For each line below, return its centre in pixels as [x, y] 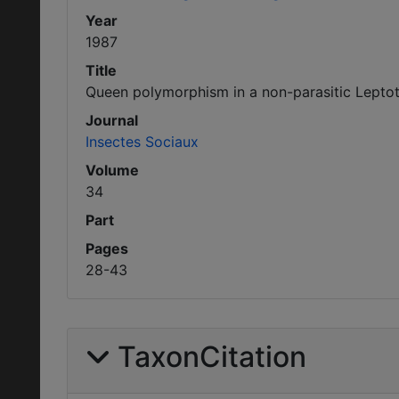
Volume [112, 170]
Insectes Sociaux [142, 142]
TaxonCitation [212, 357]
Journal [112, 120]
